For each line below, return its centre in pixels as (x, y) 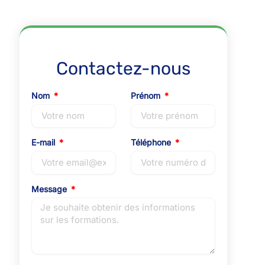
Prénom (147, 95)
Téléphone (152, 142)
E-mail (45, 142)
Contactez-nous (124, 68)
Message (51, 189)
